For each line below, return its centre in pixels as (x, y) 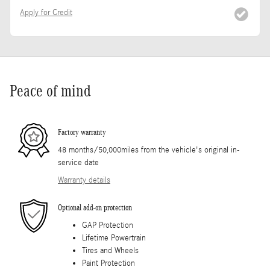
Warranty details (84, 180)
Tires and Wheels (110, 250)
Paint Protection (108, 263)
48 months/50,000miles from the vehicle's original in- (149, 150)
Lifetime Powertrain (114, 238)
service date (78, 162)
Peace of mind (50, 91)
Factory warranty (82, 133)
